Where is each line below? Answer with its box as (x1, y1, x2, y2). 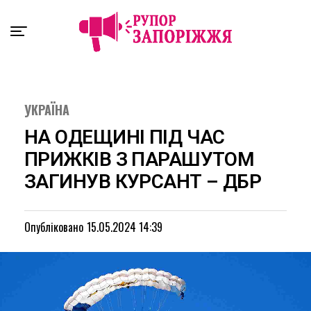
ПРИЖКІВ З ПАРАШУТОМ (24, 148, 255, 171)
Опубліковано (24, 219, 83, 235)
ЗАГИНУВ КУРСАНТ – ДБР (24, 170, 262, 193)
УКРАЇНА (24, 101, 69, 119)
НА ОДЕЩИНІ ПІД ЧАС (24, 126, 225, 149)
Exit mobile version (105, 9, 206, 23)
